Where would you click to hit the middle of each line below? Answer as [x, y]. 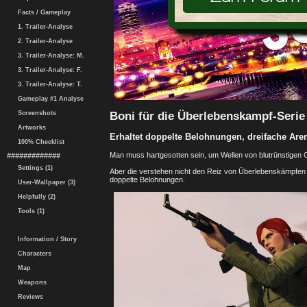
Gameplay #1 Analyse [49, 99]
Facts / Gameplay [42, 12]
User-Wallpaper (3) [45, 182]
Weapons [30, 282]
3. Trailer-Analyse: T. [48, 84]
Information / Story [45, 239]
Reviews [28, 297]
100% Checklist [39, 142]
